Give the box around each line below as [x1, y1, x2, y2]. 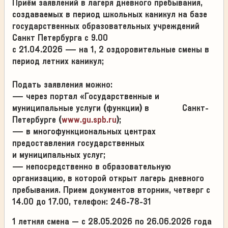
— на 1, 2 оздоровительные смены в [63, 44, 209, 55]
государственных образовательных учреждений [12, 20, 199, 32]
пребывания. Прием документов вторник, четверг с [12, 184, 210, 195]
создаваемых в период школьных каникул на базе [12, 9, 207, 20]
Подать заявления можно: [12, 79, 112, 90]
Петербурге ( [12, 114, 62, 125]
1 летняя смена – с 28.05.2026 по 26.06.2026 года [12, 216, 212, 227]
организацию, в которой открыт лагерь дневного [12, 173, 204, 184]
